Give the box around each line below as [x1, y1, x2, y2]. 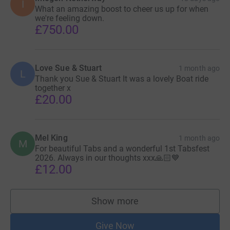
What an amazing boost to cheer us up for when [35, 4, 208, 14]
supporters [114, 200, 160, 212]
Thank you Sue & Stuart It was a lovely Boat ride [35, 73, 208, 84]
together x [35, 83, 71, 93]
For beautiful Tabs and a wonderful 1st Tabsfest [35, 143, 209, 154]
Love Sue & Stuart [35, 63, 102, 73]
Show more [91, 195, 139, 206]
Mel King [35, 132, 68, 143]
